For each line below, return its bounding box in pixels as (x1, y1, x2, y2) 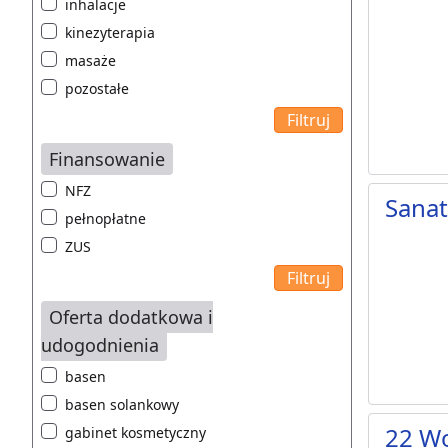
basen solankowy (65, 395, 179, 415)
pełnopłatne (65, 209, 146, 229)
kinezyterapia (65, 23, 155, 43)
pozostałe (65, 79, 129, 99)
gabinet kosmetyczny (65, 423, 206, 443)
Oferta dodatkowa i (49, 305, 213, 330)
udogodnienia (41, 333, 159, 358)
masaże (65, 51, 116, 71)
